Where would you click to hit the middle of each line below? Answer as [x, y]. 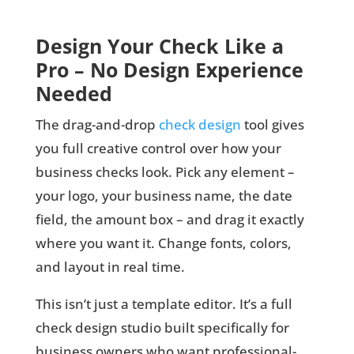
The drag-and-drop [97, 125]
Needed [73, 94]
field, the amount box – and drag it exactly [169, 220]
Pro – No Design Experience [169, 70]
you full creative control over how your [158, 149]
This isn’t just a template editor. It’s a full [164, 304]
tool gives [272, 125]
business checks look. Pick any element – [165, 172]
